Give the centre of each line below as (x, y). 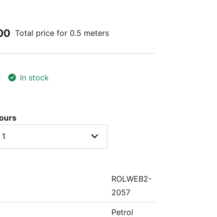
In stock (34, 77)
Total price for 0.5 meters (62, 33)
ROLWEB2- (132, 179)
